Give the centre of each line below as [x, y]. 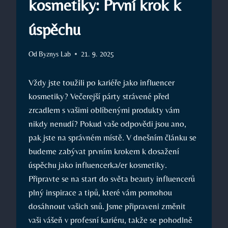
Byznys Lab [55, 54]
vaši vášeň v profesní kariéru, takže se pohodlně [110, 220]
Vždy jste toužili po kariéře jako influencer [102, 82]
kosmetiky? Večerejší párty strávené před [99, 96]
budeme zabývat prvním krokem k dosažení [104, 151]
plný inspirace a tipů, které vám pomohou [100, 192]
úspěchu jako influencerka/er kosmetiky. [98, 165]
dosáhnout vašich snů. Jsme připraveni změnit [107, 206]
